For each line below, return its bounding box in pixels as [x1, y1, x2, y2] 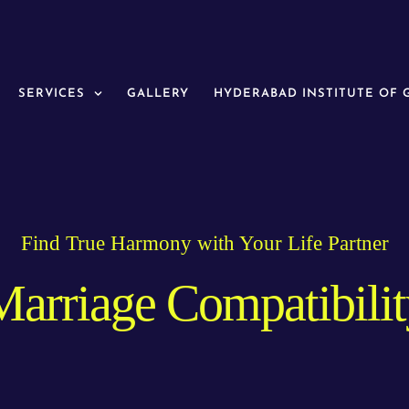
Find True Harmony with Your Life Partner [20, 231, 389, 255]
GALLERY [127, 88, 190, 100]
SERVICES [17, 88, 85, 100]
